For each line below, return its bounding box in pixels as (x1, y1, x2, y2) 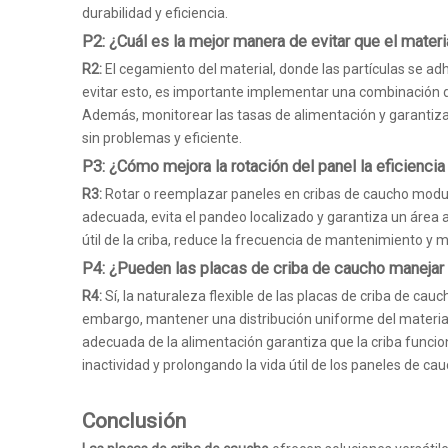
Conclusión (82, 409, 186, 433)
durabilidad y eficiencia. (82, 5, 228, 21)
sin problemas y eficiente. (82, 130, 242, 146)
